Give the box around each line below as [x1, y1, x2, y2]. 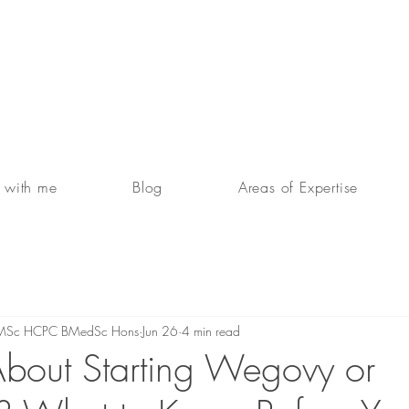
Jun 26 [142, 322, 178, 341]
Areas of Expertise [237, 176, 359, 197]
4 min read [182, 322, 240, 341]
